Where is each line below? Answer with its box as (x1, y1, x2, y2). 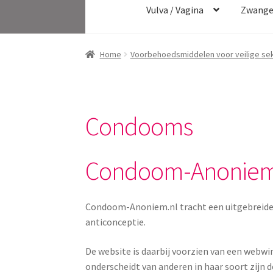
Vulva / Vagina (146, 3, 204, 16)
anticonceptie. (85, 216, 146, 229)
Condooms (85, 110, 193, 143)
